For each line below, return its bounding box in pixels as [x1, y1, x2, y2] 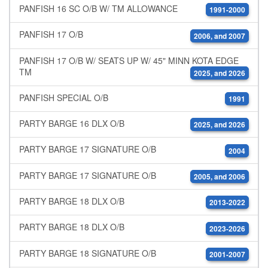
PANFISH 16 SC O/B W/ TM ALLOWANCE [19, 2, 178, 14]
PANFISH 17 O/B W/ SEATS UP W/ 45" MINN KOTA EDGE [19, 54, 239, 66]
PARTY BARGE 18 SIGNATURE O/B [19, 246, 156, 259]
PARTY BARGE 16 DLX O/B [19, 117, 124, 130]
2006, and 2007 [194, 30, 245, 41]
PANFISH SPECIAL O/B [19, 91, 108, 103]
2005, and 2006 [194, 171, 245, 182]
